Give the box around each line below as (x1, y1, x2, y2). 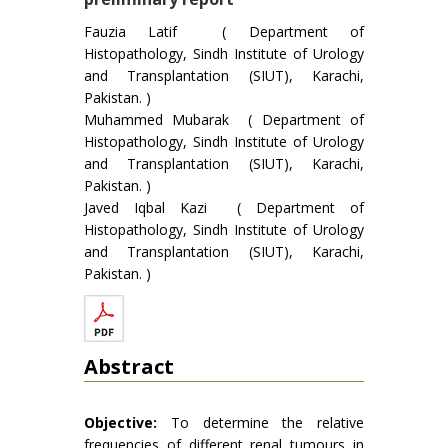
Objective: (84, 413, 157, 432)
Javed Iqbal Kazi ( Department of (84, 198, 364, 217)
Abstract (84, 353, 174, 380)
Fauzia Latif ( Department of (84, 22, 364, 41)
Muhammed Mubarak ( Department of (84, 110, 364, 129)
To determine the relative (157, 413, 364, 432)
